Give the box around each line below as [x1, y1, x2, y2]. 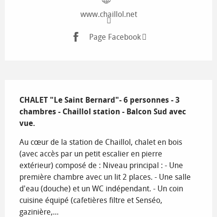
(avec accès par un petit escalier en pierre [19, 149, 162, 159]
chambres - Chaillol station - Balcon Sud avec [19, 107, 186, 117]
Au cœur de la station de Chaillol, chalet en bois [19, 138, 182, 147]
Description [5, 81, 55, 93]
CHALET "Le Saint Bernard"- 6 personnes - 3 [19, 95, 180, 105]
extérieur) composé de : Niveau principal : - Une [19, 161, 183, 170]
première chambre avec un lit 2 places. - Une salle [19, 172, 191, 182]
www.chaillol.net [80, 10, 137, 19]
